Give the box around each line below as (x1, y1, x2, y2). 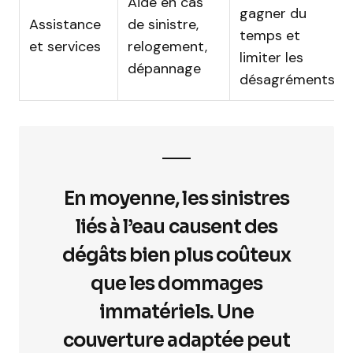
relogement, (128, 37, 207, 56)
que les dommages (91, 272, 262, 295)
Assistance (29, 15, 101, 34)
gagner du (240, 4, 307, 23)
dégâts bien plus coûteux (62, 243, 291, 267)
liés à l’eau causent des (76, 215, 277, 239)
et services (29, 37, 101, 56)
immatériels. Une (99, 300, 254, 324)
